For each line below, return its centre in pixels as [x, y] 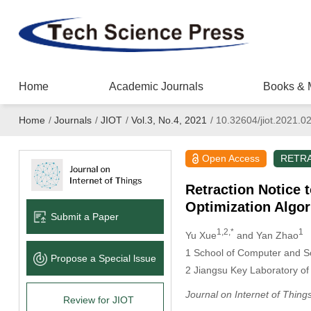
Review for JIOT [98, 300]
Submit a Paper [84, 216]
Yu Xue [201, 235]
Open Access [231, 158]
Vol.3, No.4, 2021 [169, 120]
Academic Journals [156, 86]
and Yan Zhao [266, 235]
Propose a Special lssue [103, 258]
